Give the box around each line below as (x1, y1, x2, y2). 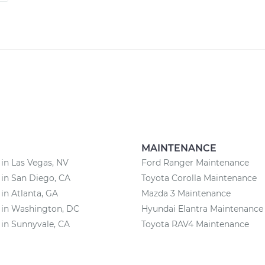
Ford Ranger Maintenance (141, 157, 249, 168)
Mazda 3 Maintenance (141, 188, 231, 199)
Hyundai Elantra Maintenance (141, 203, 263, 214)
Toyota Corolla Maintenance (141, 173, 257, 183)
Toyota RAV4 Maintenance (141, 219, 249, 230)
